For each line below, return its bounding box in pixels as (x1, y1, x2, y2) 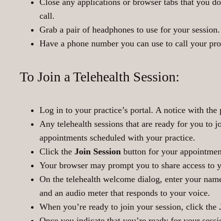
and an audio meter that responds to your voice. (39, 188, 210, 198)
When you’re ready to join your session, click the (39, 202, 219, 212)
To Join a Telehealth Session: (20, 69, 180, 84)
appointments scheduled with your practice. (39, 133, 195, 143)
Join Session (74, 147, 121, 157)
